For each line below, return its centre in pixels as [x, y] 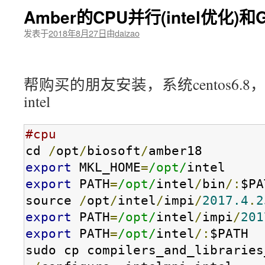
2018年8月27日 [77, 33]
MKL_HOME [106, 167]
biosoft [114, 151]
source [52, 201]
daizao [127, 33]
